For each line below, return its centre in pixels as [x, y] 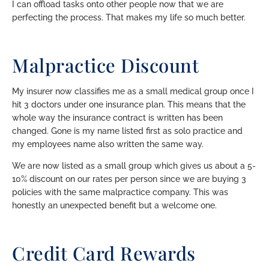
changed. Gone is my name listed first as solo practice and [127, 131]
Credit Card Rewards [104, 252]
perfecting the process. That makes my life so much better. [129, 17]
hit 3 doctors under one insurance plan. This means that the [129, 104]
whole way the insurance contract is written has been [117, 117]
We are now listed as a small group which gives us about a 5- [134, 166]
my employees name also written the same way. [108, 144]
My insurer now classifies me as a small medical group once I [133, 91]
